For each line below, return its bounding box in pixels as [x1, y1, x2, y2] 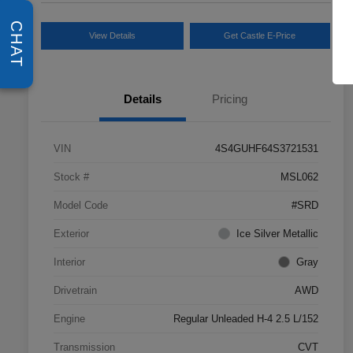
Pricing [211, 92, 247, 106]
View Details [88, 31, 136, 41]
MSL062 [281, 171, 318, 184]
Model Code [54, 199, 108, 212]
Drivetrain [54, 284, 97, 297]
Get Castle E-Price [224, 31, 296, 41]
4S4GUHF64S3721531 [215, 143, 318, 155]
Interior [54, 256, 85, 269]
